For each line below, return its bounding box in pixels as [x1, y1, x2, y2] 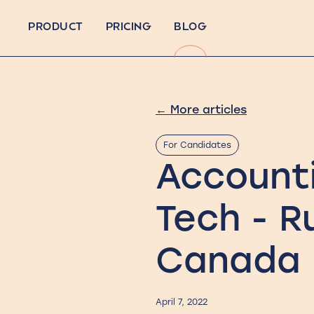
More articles [167, 103, 247, 116]
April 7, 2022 [156, 297, 207, 308]
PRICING [105, 22, 151, 33]
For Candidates [163, 140, 231, 151]
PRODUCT [28, 22, 83, 33]
